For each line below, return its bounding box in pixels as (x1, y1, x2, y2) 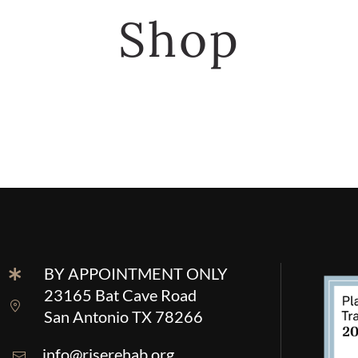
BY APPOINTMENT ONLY (43, 264, 228, 283)
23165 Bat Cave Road (43, 285, 197, 304)
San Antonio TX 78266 (43, 307, 203, 326)
